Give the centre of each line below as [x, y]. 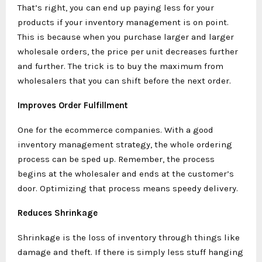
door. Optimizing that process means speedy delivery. [129, 188]
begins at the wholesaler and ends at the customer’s [126, 173]
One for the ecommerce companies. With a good [116, 130]
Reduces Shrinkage [58, 213]
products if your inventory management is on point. [123, 22]
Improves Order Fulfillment [74, 105]
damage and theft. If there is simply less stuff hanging [130, 252]
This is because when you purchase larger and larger [126, 37]
